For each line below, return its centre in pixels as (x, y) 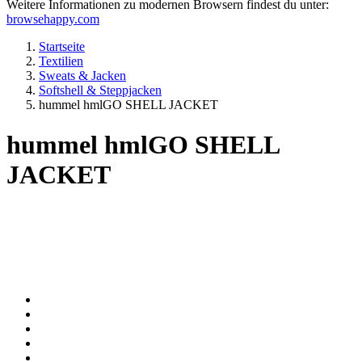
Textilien (61, 61)
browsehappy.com (53, 19)
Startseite (62, 47)
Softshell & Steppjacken (100, 90)
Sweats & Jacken (82, 76)
